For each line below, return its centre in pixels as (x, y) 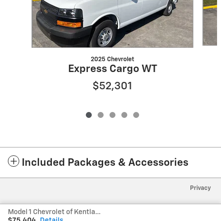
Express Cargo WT (112, 69)
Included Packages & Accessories (105, 163)
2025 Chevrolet (112, 59)
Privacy (201, 188)
